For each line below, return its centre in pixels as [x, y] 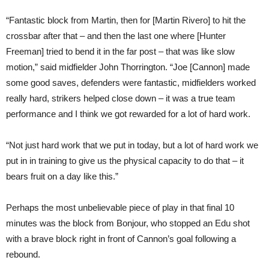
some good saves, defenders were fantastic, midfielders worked [131, 83]
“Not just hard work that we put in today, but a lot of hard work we [132, 145]
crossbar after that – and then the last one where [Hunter [116, 36]
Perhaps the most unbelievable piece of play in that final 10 [120, 207]
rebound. [23, 254]
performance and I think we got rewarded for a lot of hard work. [128, 114]
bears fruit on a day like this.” [62, 176]
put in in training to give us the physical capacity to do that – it [125, 161]
